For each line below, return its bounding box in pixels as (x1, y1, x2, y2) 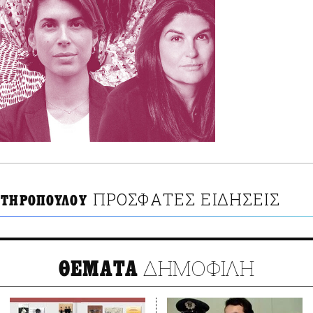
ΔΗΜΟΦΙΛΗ (138, 254, 255, 282)
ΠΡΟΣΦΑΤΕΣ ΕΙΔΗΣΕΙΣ (92, 189, 281, 210)
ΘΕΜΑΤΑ (58, 256, 139, 282)
